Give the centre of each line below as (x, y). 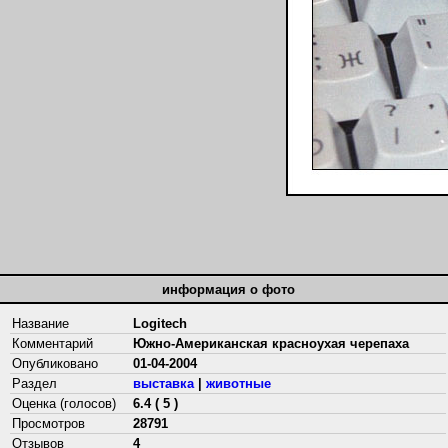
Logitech (160, 323)
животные (238, 383)
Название (40, 323)
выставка (163, 383)
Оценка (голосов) (64, 403)
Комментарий (52, 343)
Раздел (34, 383)
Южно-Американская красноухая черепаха (271, 343)
